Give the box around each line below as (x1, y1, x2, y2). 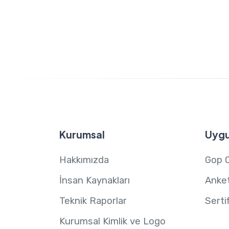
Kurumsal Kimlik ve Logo (59, 216, 166, 227)
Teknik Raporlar (59, 195, 127, 207)
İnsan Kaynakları (59, 175, 130, 187)
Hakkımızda (59, 154, 109, 166)
